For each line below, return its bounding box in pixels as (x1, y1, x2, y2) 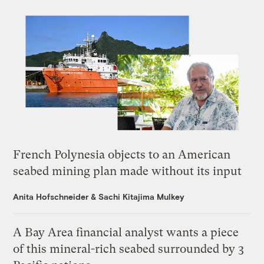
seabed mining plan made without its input (13, 164, 242, 179)
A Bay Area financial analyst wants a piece (13, 226, 239, 240)
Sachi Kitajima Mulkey (98, 192, 185, 202)
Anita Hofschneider (13, 192, 89, 202)
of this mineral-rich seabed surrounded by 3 (13, 242, 245, 256)
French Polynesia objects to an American (13, 148, 231, 162)
